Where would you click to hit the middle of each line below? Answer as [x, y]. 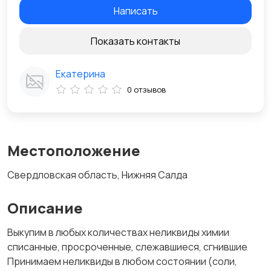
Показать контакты [135, 41]
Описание [45, 208]
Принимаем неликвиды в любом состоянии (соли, [122, 262]
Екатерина [80, 74]
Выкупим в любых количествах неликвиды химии [118, 233]
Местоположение [74, 151]
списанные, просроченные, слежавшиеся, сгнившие [127, 247]
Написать [135, 11]
